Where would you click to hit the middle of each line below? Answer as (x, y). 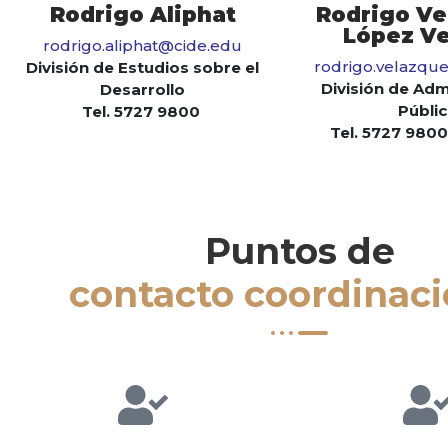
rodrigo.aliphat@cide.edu (142, 46)
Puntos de (300, 251)
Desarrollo (142, 90)
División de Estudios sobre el (142, 68)
